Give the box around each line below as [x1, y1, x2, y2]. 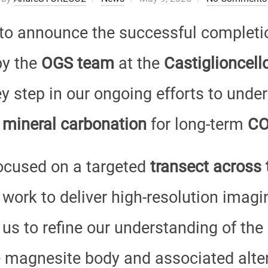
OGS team [41, 54, 114, 74]
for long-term [146, 115, 248, 135]
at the [114, 54, 164, 74]
